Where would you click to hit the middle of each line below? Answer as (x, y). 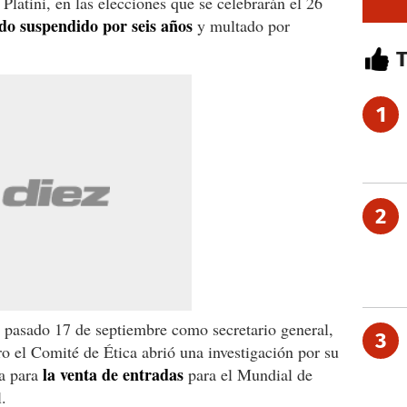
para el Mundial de (248, 374)
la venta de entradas (113, 374)
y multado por (241, 25)
